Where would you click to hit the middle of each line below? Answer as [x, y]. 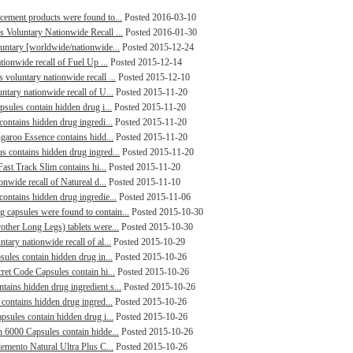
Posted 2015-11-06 [154, 197]
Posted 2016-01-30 [160, 32]
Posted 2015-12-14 [145, 62]
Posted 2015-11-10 [143, 182]
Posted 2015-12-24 [157, 47]
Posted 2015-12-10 [153, 77]
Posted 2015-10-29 [148, 242]
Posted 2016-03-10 [159, 17]
